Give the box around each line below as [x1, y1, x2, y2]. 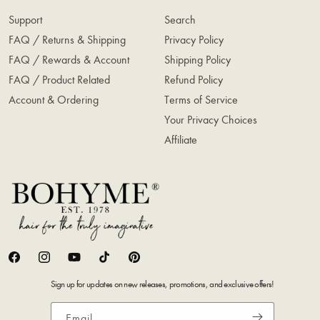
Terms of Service [164, 92, 238, 106]
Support [9, 12, 42, 26]
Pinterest [127, 255, 164, 269]
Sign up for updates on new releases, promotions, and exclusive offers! [50, 279, 274, 290]
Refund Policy [164, 72, 223, 86]
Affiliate [164, 132, 197, 146]
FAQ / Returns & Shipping [9, 32, 126, 46]
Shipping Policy [164, 52, 231, 66]
